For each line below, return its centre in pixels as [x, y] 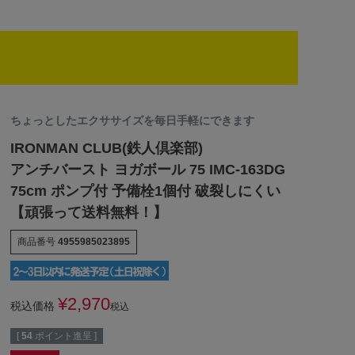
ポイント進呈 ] [65, 336]
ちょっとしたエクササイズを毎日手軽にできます [132, 121]
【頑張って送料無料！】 [88, 213]
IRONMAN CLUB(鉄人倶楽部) [106, 149]
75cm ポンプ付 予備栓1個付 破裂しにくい [145, 191]
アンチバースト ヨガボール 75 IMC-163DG [147, 170]
